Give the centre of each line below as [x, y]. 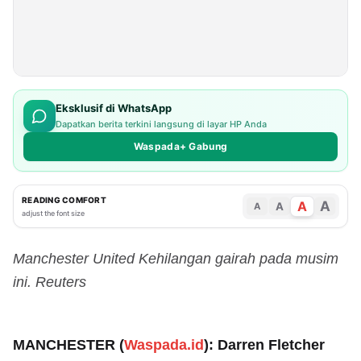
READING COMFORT [64, 199]
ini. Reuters [50, 282]
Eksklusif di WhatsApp [114, 108]
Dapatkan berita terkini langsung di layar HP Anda [161, 124]
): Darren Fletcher [264, 344]
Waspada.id [164, 344]
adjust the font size [53, 213]
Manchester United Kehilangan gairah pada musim [176, 258]
